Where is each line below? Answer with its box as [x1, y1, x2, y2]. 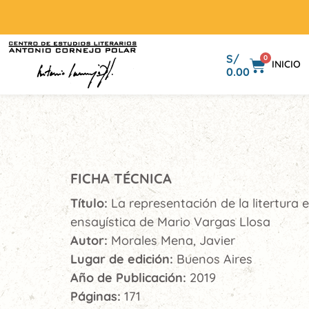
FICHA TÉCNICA [70, 170, 172, 187]
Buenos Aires [177, 251, 252, 267]
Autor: [70, 232, 111, 248]
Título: [70, 195, 111, 211]
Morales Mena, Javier [111, 232, 235, 248]
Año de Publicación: [70, 270, 190, 286]
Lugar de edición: [70, 251, 177, 267]
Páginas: [70, 288, 124, 304]
